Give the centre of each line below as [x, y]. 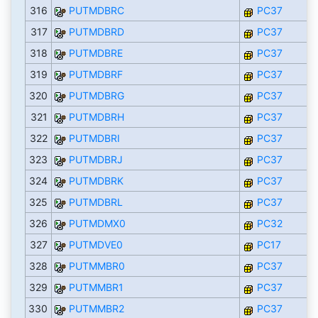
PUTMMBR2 [96, 309]
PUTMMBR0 [97, 266]
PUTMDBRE [95, 53]
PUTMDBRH [96, 117]
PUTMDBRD [96, 32]
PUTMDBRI [94, 138]
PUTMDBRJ [95, 160]
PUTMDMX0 [97, 224]
